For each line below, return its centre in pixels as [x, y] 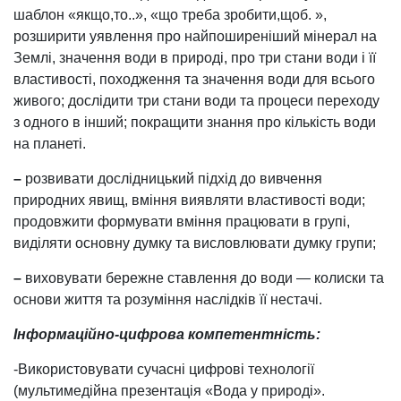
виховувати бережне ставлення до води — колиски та [203, 277]
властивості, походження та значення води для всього [194, 79]
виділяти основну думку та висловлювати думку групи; [195, 243]
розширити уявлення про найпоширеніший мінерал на [195, 36]
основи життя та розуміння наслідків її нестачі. [168, 299]
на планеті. [50, 143]
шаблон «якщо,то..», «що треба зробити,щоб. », [170, 14]
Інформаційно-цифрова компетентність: [167, 334]
